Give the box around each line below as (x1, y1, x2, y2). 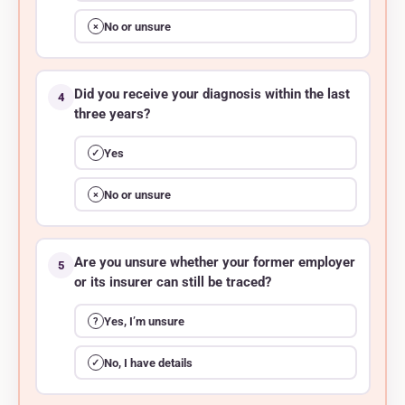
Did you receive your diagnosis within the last (74, 87, 350, 103)
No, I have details (103, 355, 193, 370)
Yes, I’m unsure (103, 314, 184, 328)
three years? (74, 107, 150, 123)
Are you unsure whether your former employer (74, 255, 355, 271)
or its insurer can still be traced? (74, 275, 271, 291)
